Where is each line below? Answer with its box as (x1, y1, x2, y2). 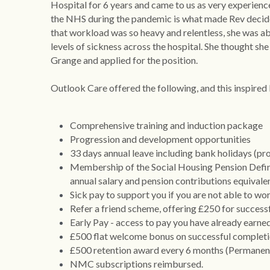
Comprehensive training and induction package (69, 119, 263, 131)
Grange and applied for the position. (50, 54, 198, 66)
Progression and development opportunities (69, 133, 251, 145)
